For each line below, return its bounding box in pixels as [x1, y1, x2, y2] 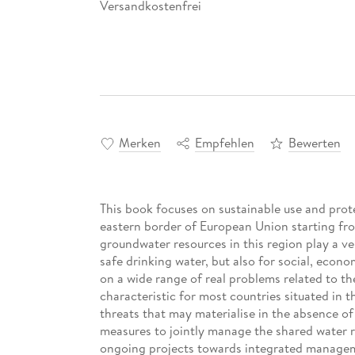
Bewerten [288, 134, 341, 152]
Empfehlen [194, 134, 254, 152]
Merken [118, 134, 161, 152]
